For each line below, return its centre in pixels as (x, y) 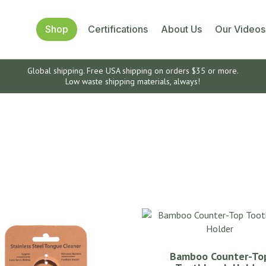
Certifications (118, 29)
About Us (181, 29)
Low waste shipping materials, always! (133, 82)
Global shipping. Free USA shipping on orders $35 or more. (133, 71)
